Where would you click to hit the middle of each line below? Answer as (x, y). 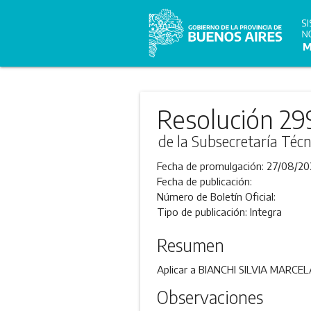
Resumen (190, 245)
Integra (266, 212)
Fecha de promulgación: (211, 166)
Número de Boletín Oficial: (216, 196)
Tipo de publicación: (203, 212)
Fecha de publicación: (204, 181)
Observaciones (210, 297)
